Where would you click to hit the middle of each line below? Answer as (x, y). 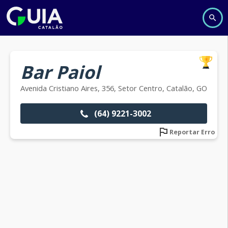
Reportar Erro (192, 132)
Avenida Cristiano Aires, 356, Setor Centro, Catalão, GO (114, 88)
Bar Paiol (60, 72)
